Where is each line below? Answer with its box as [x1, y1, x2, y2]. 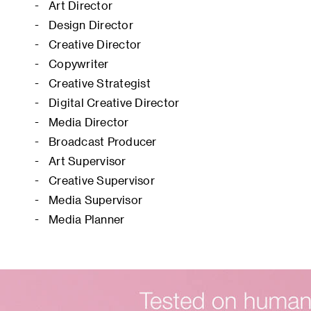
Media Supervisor [49, 193, 142, 206]
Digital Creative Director [49, 96, 180, 109]
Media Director [49, 115, 129, 128]
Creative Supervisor [49, 174, 155, 187]
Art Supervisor [49, 154, 126, 167]
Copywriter [49, 57, 109, 70]
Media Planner [49, 212, 125, 226]
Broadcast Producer [49, 135, 157, 148]
